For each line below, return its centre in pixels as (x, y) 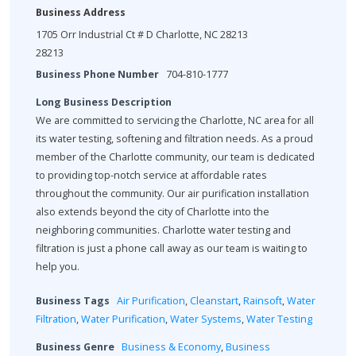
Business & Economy (171, 346)
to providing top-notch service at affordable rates (151, 175)
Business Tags (73, 300)
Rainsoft (263, 300)
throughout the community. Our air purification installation (172, 193)
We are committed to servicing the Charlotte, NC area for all (175, 120)
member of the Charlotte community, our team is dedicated (175, 157)
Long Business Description (104, 102)
